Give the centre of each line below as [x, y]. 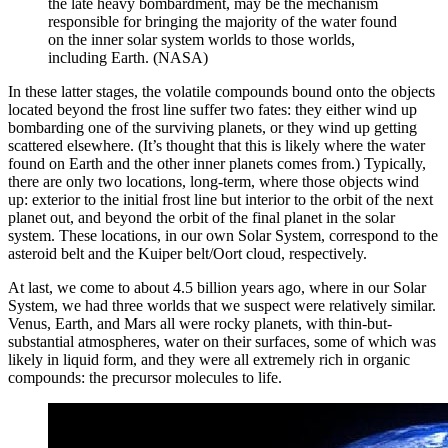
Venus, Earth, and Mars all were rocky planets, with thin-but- [200, 324]
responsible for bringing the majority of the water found [222, 22]
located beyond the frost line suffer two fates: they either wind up [212, 110]
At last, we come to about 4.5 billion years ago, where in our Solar [217, 288]
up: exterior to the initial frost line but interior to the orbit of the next [220, 200]
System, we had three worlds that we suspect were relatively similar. [222, 306]
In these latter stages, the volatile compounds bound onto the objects [221, 92]
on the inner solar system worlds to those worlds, [201, 40]
